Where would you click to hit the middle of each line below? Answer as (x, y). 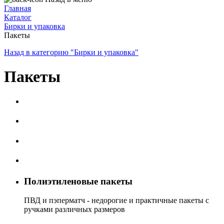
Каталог (18, 17)
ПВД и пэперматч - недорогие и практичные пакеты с (116, 200)
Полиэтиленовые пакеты (78, 181)
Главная (17, 8)
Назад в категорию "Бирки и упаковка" (71, 52)
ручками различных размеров (74, 209)
